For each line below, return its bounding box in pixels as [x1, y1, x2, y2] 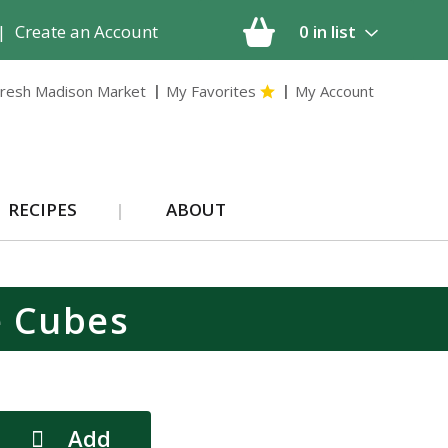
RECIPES [7, 198, 77, 221]
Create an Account [15, 20, 159, 43]
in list [313, 20, 361, 43]
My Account [295, 81, 375, 101]
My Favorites [166, 81, 257, 101]
